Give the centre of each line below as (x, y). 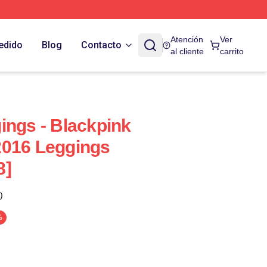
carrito (232, 51)
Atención (187, 39)
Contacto (101, 45)
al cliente (187, 51)
